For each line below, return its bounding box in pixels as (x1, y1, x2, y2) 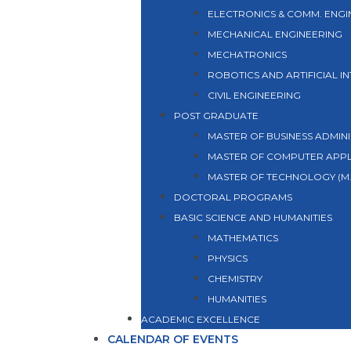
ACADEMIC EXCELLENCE (140, 313, 260, 325)
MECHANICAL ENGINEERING (207, 28, 342, 40)
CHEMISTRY (207, 273, 262, 284)
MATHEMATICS (207, 232, 278, 244)
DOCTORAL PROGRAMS (174, 191, 292, 203)
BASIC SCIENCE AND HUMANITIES (174, 212, 332, 223)
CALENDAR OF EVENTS (107, 332, 238, 346)
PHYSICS (207, 252, 248, 264)
